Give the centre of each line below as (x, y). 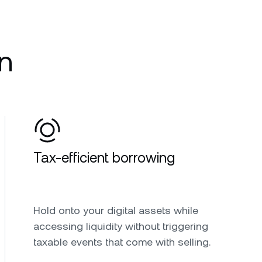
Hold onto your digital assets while (116, 210)
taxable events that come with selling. (122, 242)
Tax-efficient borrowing (104, 158)
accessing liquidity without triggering (121, 226)
